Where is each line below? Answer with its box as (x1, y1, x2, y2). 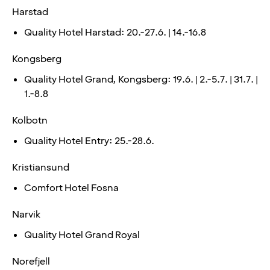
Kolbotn (12, 113, 48, 127)
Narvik (12, 207, 40, 221)
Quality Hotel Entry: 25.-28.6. (24, 134, 154, 148)
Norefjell (12, 254, 50, 268)
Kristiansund (12, 160, 69, 174)
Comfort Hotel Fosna (24, 181, 119, 195)
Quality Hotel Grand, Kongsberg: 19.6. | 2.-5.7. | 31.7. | (24, 72, 258, 86)
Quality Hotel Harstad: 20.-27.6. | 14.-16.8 (24, 25, 206, 39)
